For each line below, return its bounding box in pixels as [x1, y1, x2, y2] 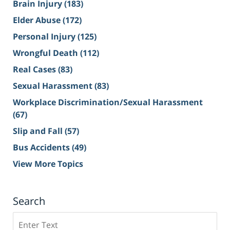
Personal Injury [13, 31, 78, 43]
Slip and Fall [13, 125, 65, 137]
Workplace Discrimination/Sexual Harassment [13, 97, 203, 108]
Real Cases [13, 64, 58, 75]
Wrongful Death [13, 47, 80, 59]
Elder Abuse [13, 14, 63, 26]
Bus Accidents [13, 142, 72, 154]
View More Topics [13, 158, 83, 170]
